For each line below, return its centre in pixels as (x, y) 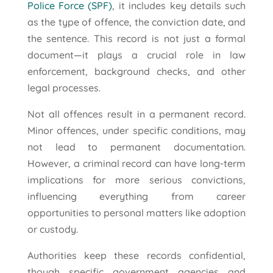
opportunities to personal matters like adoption (136, 213)
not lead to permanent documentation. (136, 147)
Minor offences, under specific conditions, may (136, 131)
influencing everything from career (136, 197)
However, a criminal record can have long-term (136, 164)
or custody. (52, 229)
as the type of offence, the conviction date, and (136, 22)
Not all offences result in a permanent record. (136, 114)
